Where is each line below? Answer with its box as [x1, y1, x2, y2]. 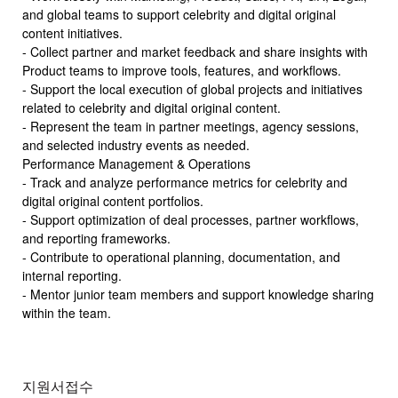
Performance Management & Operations [22, 155, 251, 172]
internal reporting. [22, 267, 122, 284]
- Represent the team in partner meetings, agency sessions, [22, 117, 359, 135]
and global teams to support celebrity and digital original [22, 5, 336, 23]
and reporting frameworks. [22, 229, 171, 247]
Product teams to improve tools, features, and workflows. [22, 61, 341, 79]
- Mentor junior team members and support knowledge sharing [22, 285, 374, 303]
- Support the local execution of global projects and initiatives [22, 80, 362, 98]
